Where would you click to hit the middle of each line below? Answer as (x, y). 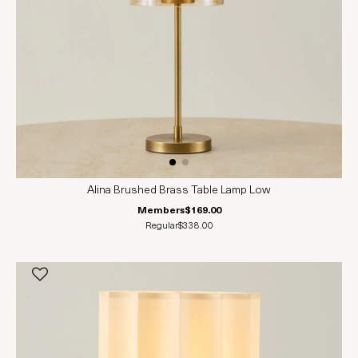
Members (161, 211)
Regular (161, 227)
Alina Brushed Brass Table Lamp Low (179, 191)
